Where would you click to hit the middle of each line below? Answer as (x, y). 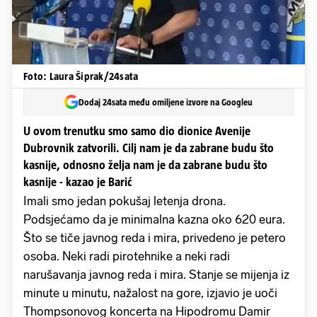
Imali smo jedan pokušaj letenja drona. (125, 201)
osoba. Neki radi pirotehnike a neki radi (127, 257)
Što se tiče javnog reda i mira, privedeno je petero (155, 238)
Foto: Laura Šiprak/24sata (81, 76)
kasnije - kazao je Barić (77, 182)
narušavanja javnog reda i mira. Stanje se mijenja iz (156, 275)
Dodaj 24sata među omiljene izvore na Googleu (166, 102)
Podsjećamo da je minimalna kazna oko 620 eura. (154, 220)
